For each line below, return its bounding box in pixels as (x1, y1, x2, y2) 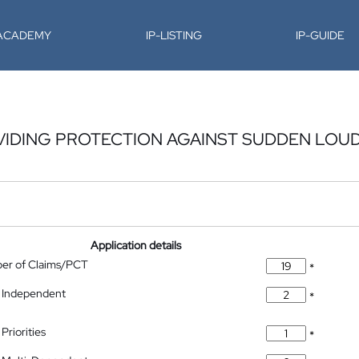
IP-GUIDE (296, 28, 345, 42)
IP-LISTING (145, 28, 202, 42)
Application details (91, 238, 182, 252)
